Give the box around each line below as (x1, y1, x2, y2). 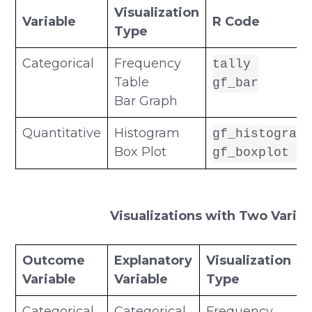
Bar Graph (114, 93, 178, 109)
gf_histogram (212, 127, 305, 141)
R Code (212, 14, 260, 30)
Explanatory (114, 253, 193, 269)
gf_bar (212, 76, 259, 91)
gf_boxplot (212, 146, 290, 160)
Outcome (22, 253, 86, 269)
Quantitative (22, 125, 102, 141)
